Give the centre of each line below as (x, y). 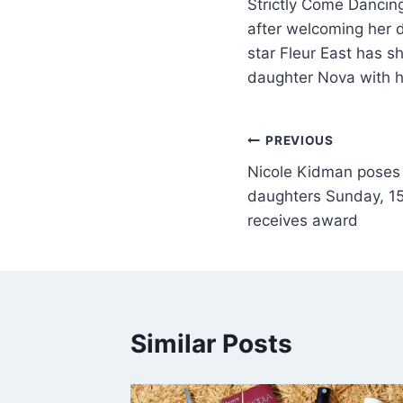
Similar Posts (211, 343)
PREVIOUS (300, 141)
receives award (303, 220)
